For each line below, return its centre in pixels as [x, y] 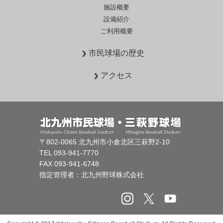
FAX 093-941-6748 [69, 164]
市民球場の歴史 [116, 53]
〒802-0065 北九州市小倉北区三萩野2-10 [105, 142]
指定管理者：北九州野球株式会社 [92, 175]
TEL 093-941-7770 [69, 153]
